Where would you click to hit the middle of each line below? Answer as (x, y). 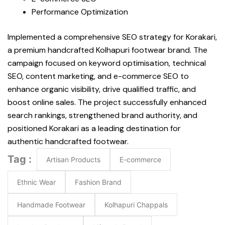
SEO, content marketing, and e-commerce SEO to (98, 76)
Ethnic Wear (36, 182)
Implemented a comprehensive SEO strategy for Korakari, (112, 37)
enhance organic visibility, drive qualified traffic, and (102, 89)
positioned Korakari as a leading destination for (94, 129)
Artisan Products (73, 160)
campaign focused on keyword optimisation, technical (107, 63)
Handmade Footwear (51, 205)
